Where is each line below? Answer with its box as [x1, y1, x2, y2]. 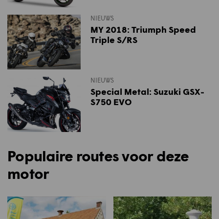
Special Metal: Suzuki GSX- [90, 86, 204, 97]
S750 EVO [90, 96, 132, 108]
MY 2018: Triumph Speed [90, 23, 196, 35]
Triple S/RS [90, 34, 137, 45]
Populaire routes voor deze [7, 146, 189, 164]
